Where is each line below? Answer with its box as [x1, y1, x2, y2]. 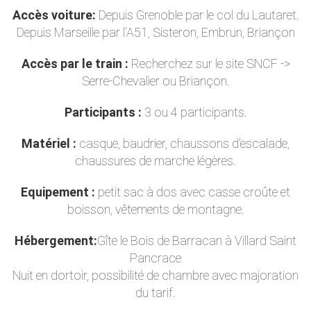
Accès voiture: [12, 8, 96, 22]
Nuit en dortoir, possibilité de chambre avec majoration [12, 268, 299, 283]
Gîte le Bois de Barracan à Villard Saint [97, 233, 296, 248]
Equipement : [21, 185, 95, 199]
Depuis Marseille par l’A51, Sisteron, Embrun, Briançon [16, 25, 295, 40]
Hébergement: [15, 233, 97, 248]
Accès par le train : [21, 56, 131, 71]
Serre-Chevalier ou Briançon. [81, 74, 230, 88]
